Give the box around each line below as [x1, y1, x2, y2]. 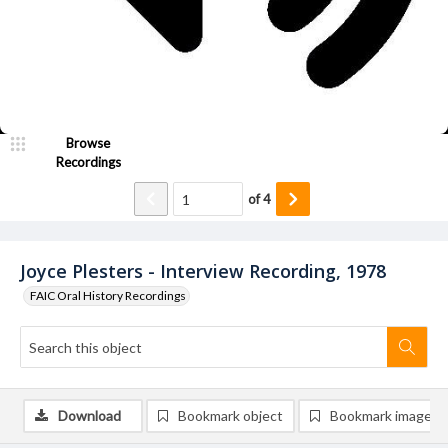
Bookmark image [330, 407, 432, 424]
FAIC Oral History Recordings [30, 288, 186, 303]
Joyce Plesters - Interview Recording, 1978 [20, 259, 386, 283]
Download [58, 407, 121, 424]
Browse [66, 135, 110, 151]
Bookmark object [178, 407, 283, 424]
